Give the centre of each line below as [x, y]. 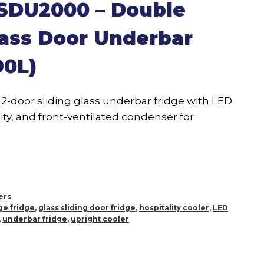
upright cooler [100, 219]
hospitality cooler [174, 208]
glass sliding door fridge [87, 208]
